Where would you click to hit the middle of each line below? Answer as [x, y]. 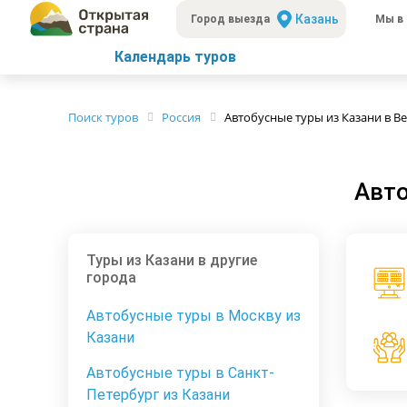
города [111, 278]
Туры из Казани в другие [172, 261]
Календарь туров [175, 56]
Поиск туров [103, 117]
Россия [181, 117]
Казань [318, 19]
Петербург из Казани [158, 395]
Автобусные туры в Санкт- [180, 373]
